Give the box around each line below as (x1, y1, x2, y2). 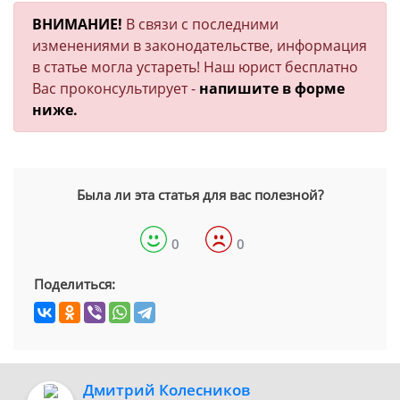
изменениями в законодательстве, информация (32, 36, 367, 55)
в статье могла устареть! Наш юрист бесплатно (32, 57, 358, 77)
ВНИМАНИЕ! (32, 14, 126, 34)
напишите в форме (199, 79, 345, 98)
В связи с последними (126, 14, 279, 34)
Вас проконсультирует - (32, 79, 199, 98)
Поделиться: (34, 275, 115, 293)
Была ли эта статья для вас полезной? (77, 186, 323, 204)
